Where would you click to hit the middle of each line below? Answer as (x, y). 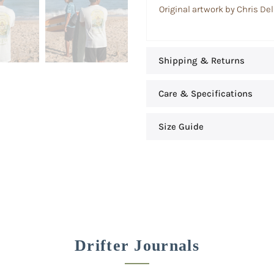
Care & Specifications (206, 93)
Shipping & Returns (202, 60)
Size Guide (181, 126)
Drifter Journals (137, 246)
